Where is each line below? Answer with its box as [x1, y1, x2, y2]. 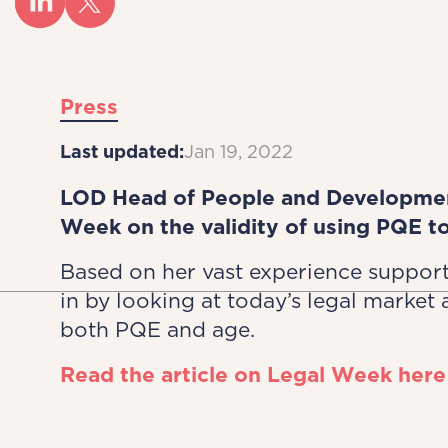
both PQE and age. [59, 317, 255, 342]
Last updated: [59, 141, 184, 162]
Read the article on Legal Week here [59, 362, 446, 387]
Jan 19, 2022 [183, 141, 293, 162]
